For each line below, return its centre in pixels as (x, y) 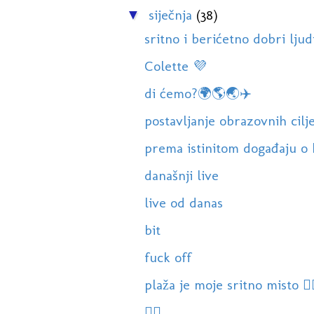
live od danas (183, 203)
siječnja (172, 15)
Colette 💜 (175, 66)
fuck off (168, 258)
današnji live (181, 176)
